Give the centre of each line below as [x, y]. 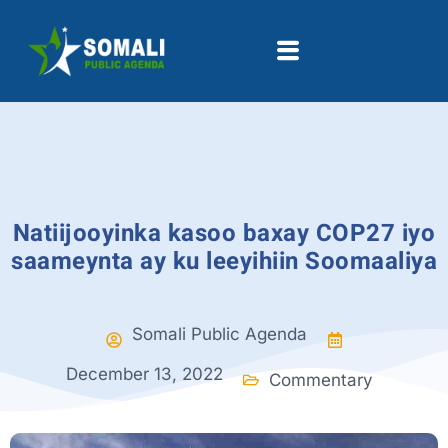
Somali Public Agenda [219, 333]
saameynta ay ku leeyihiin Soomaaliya [224, 261]
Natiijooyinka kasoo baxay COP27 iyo [224, 233]
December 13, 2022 [144, 374]
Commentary [320, 380]
